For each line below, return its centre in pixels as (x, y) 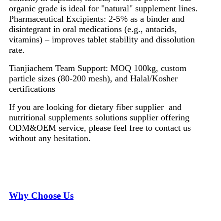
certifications (32, 89)
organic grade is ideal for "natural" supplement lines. (103, 9)
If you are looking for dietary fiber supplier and (95, 107)
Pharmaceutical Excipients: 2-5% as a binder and (97, 19)
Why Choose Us (41, 195)
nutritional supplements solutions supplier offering (99, 118)
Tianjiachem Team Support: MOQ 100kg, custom (98, 68)
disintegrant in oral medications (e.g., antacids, (93, 29)
